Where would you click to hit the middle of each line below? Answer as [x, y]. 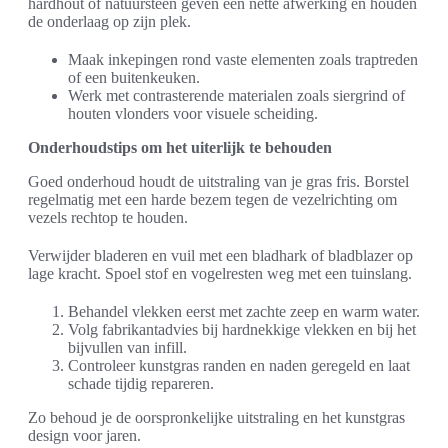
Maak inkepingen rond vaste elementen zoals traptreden [243, 60]
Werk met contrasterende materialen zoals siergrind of [236, 96]
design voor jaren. [84, 436]
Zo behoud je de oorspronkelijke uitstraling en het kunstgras [216, 418]
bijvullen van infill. [127, 348]
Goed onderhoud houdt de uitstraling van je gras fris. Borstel [218, 182]
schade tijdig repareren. [141, 384]
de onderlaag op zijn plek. [109, 22]
